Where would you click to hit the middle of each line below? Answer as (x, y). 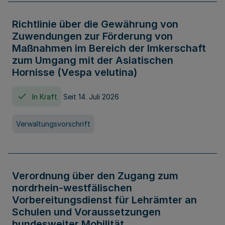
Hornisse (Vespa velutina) (75, 72)
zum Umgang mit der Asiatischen (93, 60)
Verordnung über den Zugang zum (95, 176)
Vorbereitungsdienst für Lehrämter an (104, 200)
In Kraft (45, 96)
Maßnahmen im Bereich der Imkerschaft (109, 48)
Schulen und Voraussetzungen (86, 212)
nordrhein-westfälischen (72, 188)
